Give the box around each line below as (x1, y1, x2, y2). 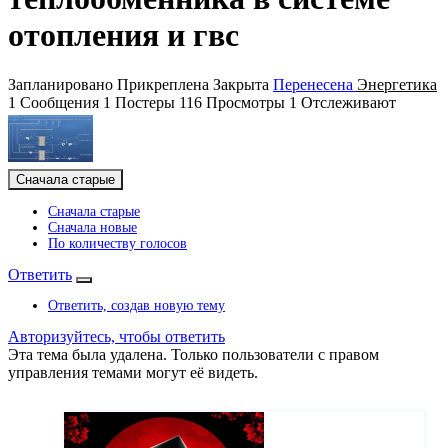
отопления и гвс (8, 17, 239, 54)
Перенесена (273, 75, 357, 93)
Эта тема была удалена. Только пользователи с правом (8, 346, 379, 364)
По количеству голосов (48, 236, 187, 252)
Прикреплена (117, 75, 213, 93)
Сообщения (20, 93, 99, 111)
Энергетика (357, 75, 437, 93)
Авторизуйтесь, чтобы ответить (8, 328, 225, 346)
